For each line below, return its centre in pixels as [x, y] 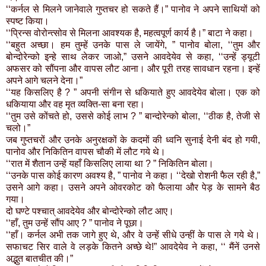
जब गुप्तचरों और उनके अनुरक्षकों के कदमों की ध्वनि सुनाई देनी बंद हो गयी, [133, 140]
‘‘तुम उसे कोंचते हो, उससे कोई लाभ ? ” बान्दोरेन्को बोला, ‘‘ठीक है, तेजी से [133, 116]
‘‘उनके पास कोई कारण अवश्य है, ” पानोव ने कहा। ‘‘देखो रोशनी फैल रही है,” [133, 176]
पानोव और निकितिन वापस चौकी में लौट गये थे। [86, 152]
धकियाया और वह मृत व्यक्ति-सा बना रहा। [75, 104]
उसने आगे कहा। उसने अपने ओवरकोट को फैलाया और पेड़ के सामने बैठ [133, 188]
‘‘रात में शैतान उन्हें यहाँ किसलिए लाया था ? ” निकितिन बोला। [110, 164]
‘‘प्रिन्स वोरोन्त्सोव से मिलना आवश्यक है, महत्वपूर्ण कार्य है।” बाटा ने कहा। [130, 33]
